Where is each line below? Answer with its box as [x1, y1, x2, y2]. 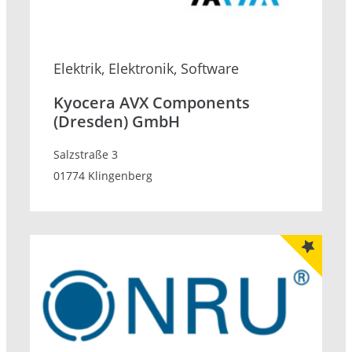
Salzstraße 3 [53, 147, 118, 163]
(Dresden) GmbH [53, 111, 180, 133]
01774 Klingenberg [53, 168, 152, 184]
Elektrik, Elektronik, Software [53, 59, 239, 79]
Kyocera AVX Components [53, 92, 250, 114]
